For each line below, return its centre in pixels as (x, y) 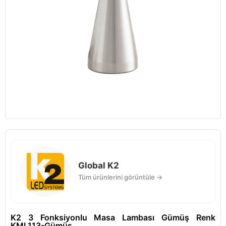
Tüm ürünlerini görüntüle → (120, 177)
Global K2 (99, 166)
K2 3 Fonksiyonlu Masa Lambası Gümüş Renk (113, 217)
